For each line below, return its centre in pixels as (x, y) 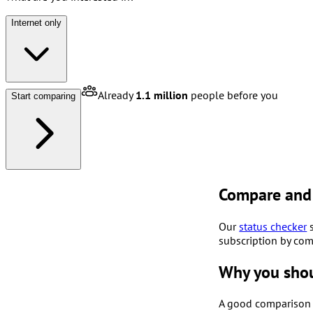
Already (117, 95)
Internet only (36, 22)
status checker (273, 226)
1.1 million (162, 95)
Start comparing (43, 96)
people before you (233, 95)
